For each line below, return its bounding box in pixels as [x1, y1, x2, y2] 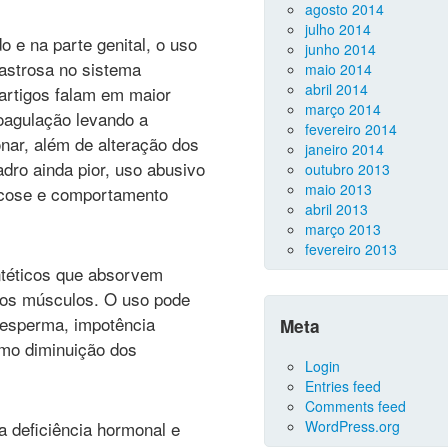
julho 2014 [305, 19, 371, 39]
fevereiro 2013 [305, 239, 397, 259]
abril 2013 [305, 199, 368, 219]
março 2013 [305, 219, 381, 239]
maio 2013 [305, 179, 372, 199]
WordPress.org [305, 416, 400, 436]
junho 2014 [305, 39, 376, 59]
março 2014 [305, 99, 381, 119]
